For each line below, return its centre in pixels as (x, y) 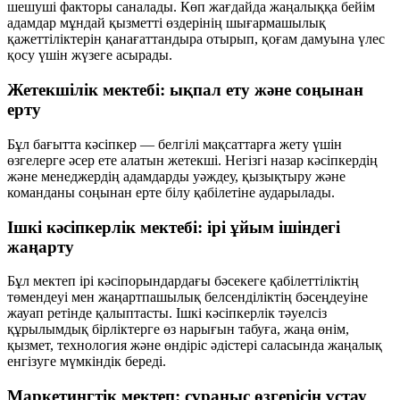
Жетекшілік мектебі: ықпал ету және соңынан (185, 90)
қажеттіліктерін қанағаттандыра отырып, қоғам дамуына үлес (196, 39)
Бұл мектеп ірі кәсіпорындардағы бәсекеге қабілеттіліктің (183, 281)
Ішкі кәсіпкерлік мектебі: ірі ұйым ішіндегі (174, 227)
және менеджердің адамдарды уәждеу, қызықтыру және (176, 176)
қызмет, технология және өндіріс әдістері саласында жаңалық (195, 346)
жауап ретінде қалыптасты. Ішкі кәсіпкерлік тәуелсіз (167, 313)
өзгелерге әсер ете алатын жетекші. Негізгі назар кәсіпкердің (192, 160)
